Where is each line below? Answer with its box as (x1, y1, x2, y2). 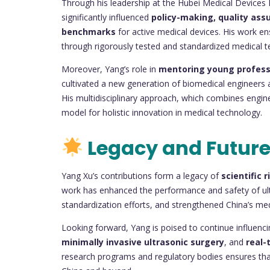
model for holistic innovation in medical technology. (61, 106, 262, 118)
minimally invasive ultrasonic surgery (61, 236, 224, 248)
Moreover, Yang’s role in (61, 63, 159, 75)
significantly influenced (61, 11, 151, 23)
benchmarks (61, 25, 116, 37)
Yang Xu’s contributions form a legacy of (61, 170, 221, 182)
